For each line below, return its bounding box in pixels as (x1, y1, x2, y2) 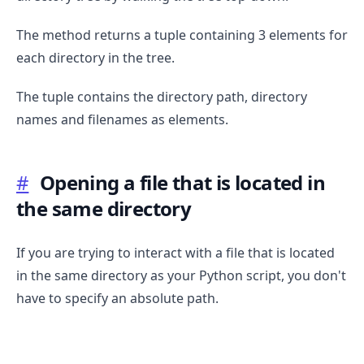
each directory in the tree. (16, 48, 175, 67)
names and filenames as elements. (16, 110, 228, 128)
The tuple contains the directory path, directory (16, 87, 307, 106)
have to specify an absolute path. (16, 288, 219, 307)
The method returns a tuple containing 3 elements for (16, 25, 348, 44)
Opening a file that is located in (39, 168, 326, 196)
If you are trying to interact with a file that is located (16, 243, 335, 262)
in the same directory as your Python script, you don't (16, 266, 346, 284)
